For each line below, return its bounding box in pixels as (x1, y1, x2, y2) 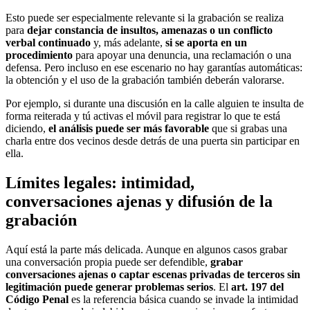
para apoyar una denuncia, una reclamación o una (73, 48, 291, 61)
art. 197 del (231, 280, 284, 293)
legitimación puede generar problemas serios (6, 280, 213, 293)
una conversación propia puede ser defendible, (6, 255, 210, 268)
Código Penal (6, 293, 69, 305)
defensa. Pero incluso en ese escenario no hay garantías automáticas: (6, 61, 302, 73)
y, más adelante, (91, 36, 165, 48)
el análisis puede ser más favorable (48, 122, 209, 134)
